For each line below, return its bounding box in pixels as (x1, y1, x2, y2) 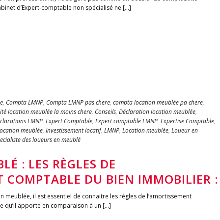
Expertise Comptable (161, 117, 214, 125)
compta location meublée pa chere (113, 98, 203, 107)
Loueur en (171, 126, 198, 135)
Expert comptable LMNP (95, 117, 158, 125)
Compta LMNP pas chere (46, 98, 110, 107)
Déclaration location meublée (119, 108, 195, 116)
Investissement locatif (46, 126, 101, 135)
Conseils (95, 108, 116, 116)
